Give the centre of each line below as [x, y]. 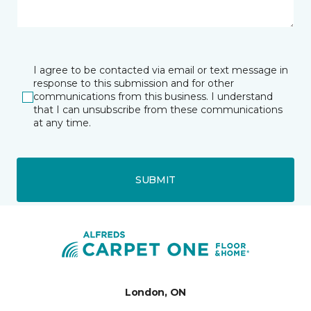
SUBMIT [155, 179]
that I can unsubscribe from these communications [158, 110]
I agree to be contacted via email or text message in [161, 70]
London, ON [155, 292]
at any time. [62, 123]
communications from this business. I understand [153, 96]
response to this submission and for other [134, 83]
